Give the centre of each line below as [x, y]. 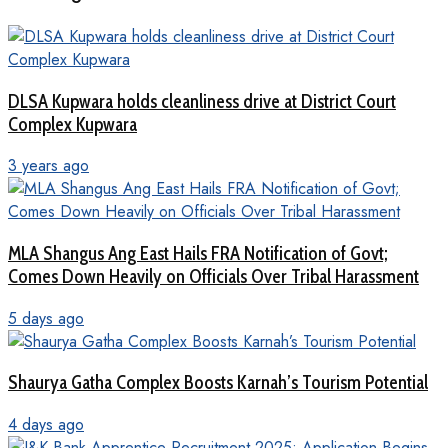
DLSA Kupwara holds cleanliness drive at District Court [202, 101]
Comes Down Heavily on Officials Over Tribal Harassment [213, 276]
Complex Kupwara [72, 124]
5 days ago [46, 318]
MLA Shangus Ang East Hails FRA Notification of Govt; [198, 253]
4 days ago [46, 425]
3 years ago [48, 166]
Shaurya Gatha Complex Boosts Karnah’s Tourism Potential [218, 383]
